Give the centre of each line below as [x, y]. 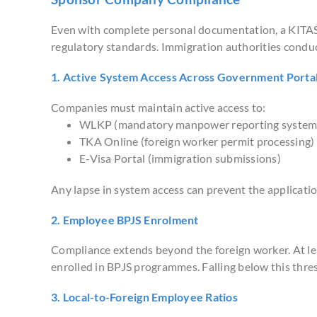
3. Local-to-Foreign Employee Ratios [144, 297]
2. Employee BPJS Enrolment [125, 219]
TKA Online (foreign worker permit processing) [197, 141]
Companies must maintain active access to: [158, 107]
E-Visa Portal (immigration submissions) [180, 158]
